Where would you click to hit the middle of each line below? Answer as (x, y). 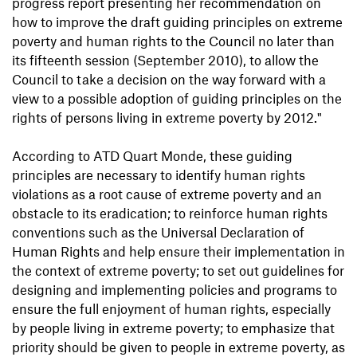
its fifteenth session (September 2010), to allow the (165, 60)
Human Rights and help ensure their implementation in (178, 251)
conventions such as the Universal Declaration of (158, 232)
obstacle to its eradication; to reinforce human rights (170, 213)
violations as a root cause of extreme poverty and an (167, 194)
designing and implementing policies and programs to (175, 290)
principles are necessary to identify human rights (159, 175)
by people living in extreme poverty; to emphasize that (173, 328)
